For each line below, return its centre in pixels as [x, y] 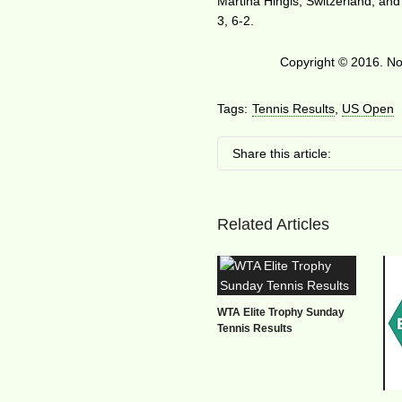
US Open [368, 109]
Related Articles [274, 224]
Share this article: [282, 153]
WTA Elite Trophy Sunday [281, 312]
